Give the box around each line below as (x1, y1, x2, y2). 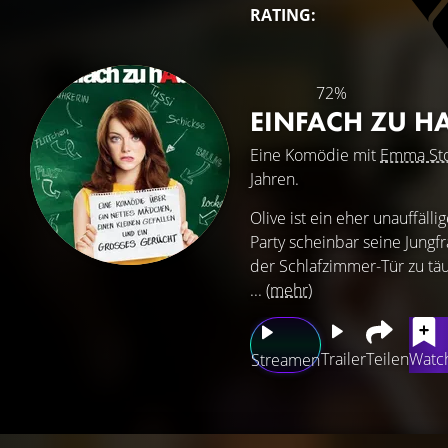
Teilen (366, 348, 409, 370)
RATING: (250, 4, 316, 26)
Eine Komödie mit (250, 144, 380, 166)
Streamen (251, 349, 320, 371)
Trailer (321, 348, 366, 370)
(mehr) (266, 279, 312, 301)
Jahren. (250, 168, 299, 190)
